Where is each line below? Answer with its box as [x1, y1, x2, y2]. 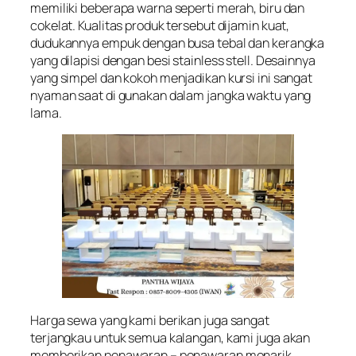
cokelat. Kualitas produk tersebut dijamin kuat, [30, 16, 290, 34]
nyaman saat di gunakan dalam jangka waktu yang [30, 86, 311, 104]
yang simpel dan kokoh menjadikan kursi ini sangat [30, 68, 313, 87]
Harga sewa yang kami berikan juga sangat [30, 311, 269, 329]
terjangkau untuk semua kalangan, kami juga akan [30, 328, 311, 346]
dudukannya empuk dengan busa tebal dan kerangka [30, 33, 325, 52]
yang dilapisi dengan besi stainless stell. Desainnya [30, 51, 315, 69]
